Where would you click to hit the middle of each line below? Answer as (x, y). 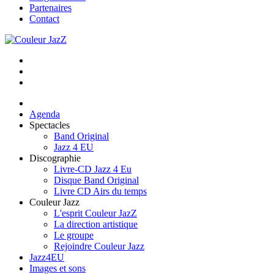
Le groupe (74, 235)
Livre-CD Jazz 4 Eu (93, 169)
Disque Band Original (96, 180)
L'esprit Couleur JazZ (95, 213)
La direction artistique (96, 224)
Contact (44, 19)
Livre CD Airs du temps (100, 191)
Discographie (55, 158)
